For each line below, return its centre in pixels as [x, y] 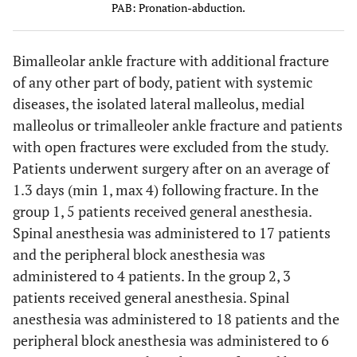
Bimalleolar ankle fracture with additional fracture [171, 61]
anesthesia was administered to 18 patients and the [176, 319]
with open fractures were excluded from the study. [171, 147]
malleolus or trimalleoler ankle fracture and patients [178, 125]
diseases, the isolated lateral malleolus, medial [159, 104]
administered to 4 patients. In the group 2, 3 [152, 276]
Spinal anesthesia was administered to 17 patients [172, 233]
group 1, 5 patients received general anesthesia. [162, 211]
